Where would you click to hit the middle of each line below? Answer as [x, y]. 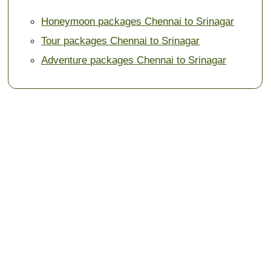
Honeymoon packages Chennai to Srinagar [138, 21]
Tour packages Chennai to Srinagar [121, 40]
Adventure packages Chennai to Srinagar [134, 60]
